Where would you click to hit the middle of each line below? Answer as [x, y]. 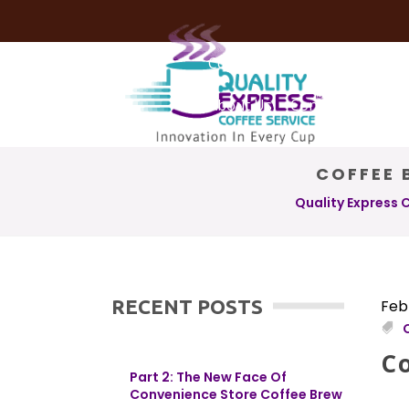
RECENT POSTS [187, 306]
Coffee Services [260, 63]
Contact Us [328, 105]
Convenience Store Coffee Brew [236, 394]
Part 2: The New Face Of [208, 377]
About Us [240, 105]
